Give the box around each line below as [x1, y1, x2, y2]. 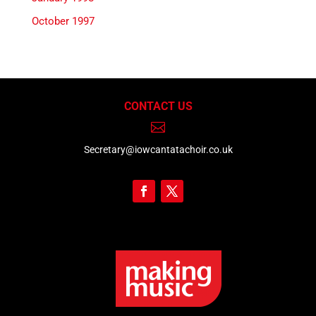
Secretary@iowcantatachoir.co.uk [83, 143, 233, 155]
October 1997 [31, 14, 95, 28]
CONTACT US [123, 99, 193, 113]
